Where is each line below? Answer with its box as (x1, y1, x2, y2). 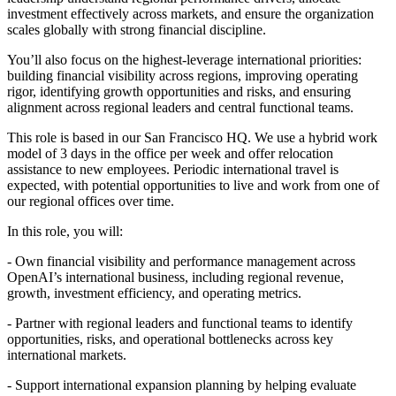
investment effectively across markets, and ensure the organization (7, 5, 374, 21)
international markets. (7, 346, 126, 362)
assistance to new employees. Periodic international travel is (7, 161, 339, 177)
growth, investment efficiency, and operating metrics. (7, 285, 301, 301)
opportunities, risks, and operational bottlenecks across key (7, 331, 333, 346)
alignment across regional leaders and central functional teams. (7, 99, 354, 115)
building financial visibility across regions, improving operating (7, 67, 358, 83)
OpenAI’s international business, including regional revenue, (7, 269, 344, 285)
